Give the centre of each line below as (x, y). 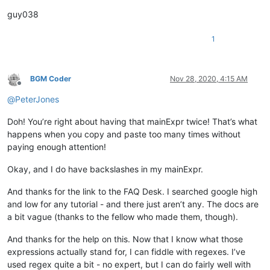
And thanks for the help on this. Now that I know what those (125, 239)
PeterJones (37, 99)
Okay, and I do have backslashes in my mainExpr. (105, 169)
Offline (30, 87)
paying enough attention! (57, 147)
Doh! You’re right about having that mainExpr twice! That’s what (132, 122)
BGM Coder (51, 79)
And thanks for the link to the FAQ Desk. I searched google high (132, 192)
